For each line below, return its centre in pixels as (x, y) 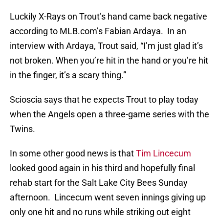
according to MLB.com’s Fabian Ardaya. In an (98, 31)
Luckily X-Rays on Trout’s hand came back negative (109, 17)
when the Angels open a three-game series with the (109, 114)
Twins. (22, 129)
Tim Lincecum (164, 153)
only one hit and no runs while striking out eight (100, 212)
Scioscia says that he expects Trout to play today (104, 100)
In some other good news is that (73, 153)
